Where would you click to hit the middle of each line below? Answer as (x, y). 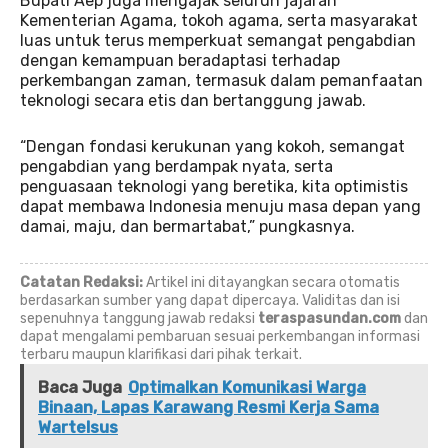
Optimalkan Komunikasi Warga (247, 387)
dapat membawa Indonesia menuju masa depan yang (220, 206)
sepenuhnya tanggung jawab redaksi (139, 318)
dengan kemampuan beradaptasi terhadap (180, 60)
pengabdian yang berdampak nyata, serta (176, 166)
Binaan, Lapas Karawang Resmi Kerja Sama (208, 407)
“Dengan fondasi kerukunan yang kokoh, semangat (212, 146)
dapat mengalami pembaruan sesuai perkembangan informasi (220, 336)
